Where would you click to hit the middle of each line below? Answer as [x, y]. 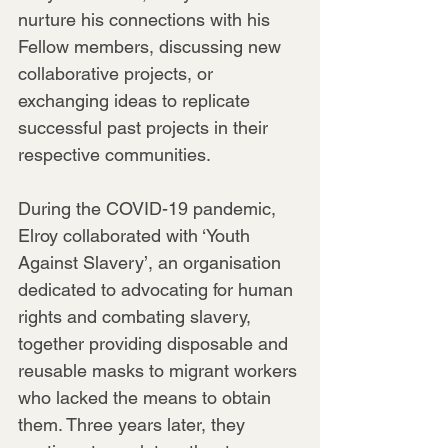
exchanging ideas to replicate [136, 100]
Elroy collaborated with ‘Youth [136, 235]
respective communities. [114, 154]
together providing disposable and [155, 343]
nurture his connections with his [146, 19]
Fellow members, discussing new [152, 46]
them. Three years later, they [134, 424]
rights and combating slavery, [137, 316]
